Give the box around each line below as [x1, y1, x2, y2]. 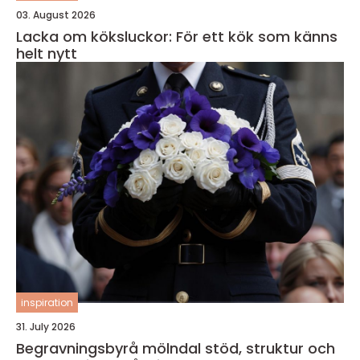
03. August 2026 [16, 8, 96, 22]
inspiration [21, 296, 73, 309]
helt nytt [16, 43, 77, 63]
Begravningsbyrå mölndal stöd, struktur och [16, 338, 205, 358]
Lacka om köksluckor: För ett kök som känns [16, 27, 337, 47]
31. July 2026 [16, 320, 76, 333]
